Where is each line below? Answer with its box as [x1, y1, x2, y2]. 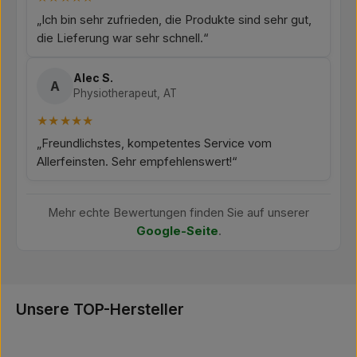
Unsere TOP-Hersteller [16, 300, 184, 319]
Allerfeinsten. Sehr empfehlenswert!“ [37, 155, 237, 169]
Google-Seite [135, 224, 218, 238]
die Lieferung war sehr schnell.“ [37, 31, 208, 45]
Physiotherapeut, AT [73, 87, 177, 100]
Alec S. [73, 71, 113, 84]
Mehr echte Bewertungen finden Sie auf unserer [48, 206, 309, 220]
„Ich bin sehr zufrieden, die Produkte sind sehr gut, [37, 13, 312, 27]
